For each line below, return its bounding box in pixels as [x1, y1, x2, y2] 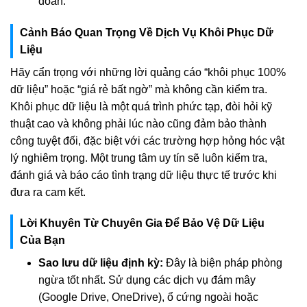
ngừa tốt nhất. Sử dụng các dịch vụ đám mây [38, 274, 256, 286]
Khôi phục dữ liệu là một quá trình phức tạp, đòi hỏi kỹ [10, 100, 272, 112]
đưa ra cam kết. [10, 186, 86, 198]
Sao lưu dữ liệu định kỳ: [38, 257, 163, 269]
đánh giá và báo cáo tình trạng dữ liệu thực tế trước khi [10, 169, 277, 181]
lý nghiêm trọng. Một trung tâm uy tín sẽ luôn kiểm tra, [10, 151, 267, 164]
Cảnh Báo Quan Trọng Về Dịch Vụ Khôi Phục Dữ [20, 26, 273, 38]
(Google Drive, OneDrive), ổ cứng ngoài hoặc [38, 291, 258, 304]
